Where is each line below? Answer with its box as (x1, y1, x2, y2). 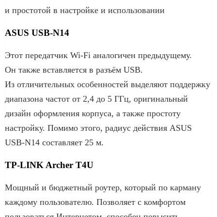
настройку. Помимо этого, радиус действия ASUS (5, 123, 192, 133)
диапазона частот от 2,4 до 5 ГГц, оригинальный (5, 93, 188, 104)
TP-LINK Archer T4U (5, 159, 93, 170)
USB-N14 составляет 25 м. (5, 137, 104, 147)
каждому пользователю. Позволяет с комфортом (5, 197, 186, 207)
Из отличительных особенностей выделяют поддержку (5, 79, 210, 89)
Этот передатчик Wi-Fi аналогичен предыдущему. (5, 50, 192, 60)
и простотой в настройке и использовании (5, 5, 165, 15)
